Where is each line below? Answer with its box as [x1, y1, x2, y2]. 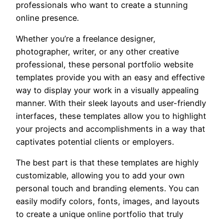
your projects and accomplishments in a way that [16, 123, 205, 134]
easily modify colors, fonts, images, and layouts [16, 196, 200, 207]
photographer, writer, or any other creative [16, 46, 179, 56]
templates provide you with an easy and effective [16, 72, 205, 82]
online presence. [16, 12, 79, 23]
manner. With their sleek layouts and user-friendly [16, 98, 206, 108]
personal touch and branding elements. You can [16, 183, 199, 194]
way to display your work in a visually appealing [16, 85, 199, 95]
